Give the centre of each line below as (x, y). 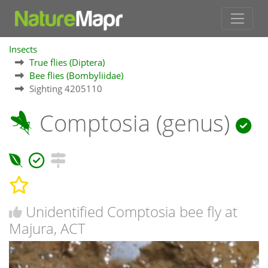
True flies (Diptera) (67, 63)
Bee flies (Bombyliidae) (76, 76)
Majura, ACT (47, 228)
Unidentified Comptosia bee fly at (132, 211)
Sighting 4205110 (66, 89)
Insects (23, 49)
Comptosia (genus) (135, 123)
